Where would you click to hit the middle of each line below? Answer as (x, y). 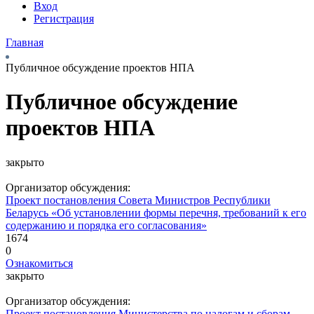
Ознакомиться (39, 263)
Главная (25, 42)
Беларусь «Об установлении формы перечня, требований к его (156, 212)
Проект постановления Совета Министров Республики (138, 200)
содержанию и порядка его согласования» (106, 225)
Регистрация (64, 19)
